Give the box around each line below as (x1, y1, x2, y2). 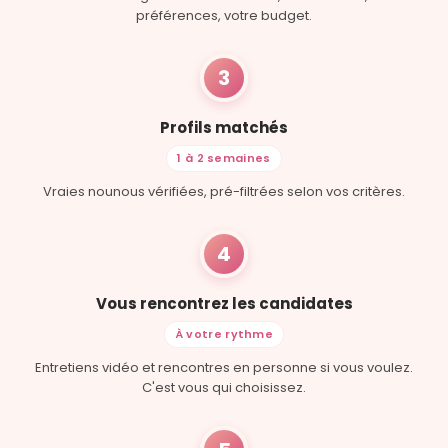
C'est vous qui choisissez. (142, 378, 306, 398)
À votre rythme (174, 326, 274, 343)
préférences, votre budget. (136, 6, 312, 26)
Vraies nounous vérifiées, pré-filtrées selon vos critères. (43, 182, 405, 202)
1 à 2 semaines (177, 150, 271, 167)
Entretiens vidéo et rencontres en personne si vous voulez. (35, 358, 413, 378)
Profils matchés (160, 117, 288, 139)
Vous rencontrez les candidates (95, 293, 353, 315)
